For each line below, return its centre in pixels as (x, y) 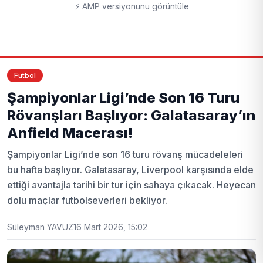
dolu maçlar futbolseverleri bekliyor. (87, 200)
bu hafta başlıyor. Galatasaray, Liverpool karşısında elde (130, 169)
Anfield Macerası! (70, 133)
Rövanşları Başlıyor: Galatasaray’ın (131, 115)
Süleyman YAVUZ (40, 227)
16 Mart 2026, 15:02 (110, 227)
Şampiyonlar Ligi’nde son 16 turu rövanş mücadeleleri (125, 154)
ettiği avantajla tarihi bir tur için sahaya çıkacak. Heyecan (131, 185)
